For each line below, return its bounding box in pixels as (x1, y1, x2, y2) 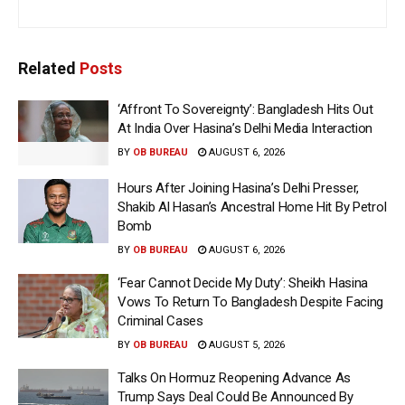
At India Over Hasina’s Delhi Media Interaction (118, 120, 373, 137)
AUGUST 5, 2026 (206, 338, 285, 351)
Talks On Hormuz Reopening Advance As (118, 369, 352, 386)
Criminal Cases (118, 312, 203, 329)
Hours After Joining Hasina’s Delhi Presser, (118, 179, 360, 196)
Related (18, 59, 76, 79)
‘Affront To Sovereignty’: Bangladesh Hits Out (118, 101, 373, 118)
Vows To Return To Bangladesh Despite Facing (118, 293, 384, 310)
